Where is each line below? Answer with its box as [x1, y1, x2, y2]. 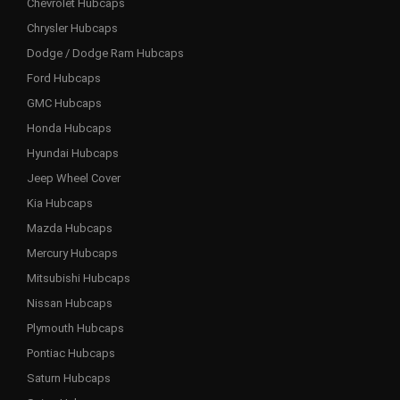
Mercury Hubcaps [27, 246, 118, 260]
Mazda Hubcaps [27, 221, 112, 235]
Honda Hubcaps [27, 121, 112, 135]
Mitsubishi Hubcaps [27, 271, 130, 285]
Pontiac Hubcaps [27, 346, 115, 360]
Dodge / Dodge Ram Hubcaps [27, 46, 184, 60]
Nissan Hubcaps [27, 296, 112, 310]
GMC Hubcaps [27, 96, 102, 110]
